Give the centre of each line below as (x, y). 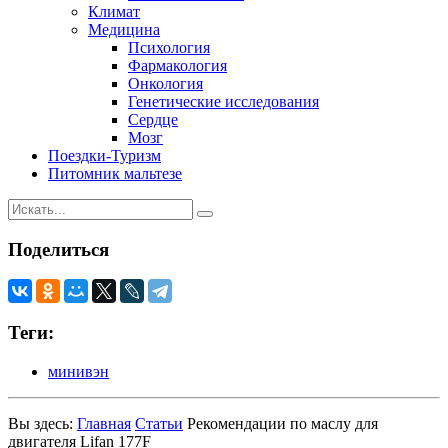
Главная (104, 423)
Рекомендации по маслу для (282, 423)
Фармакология (177, 65)
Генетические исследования (223, 101)
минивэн (78, 371)
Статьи (159, 423)
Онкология (165, 83)
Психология (169, 47)
